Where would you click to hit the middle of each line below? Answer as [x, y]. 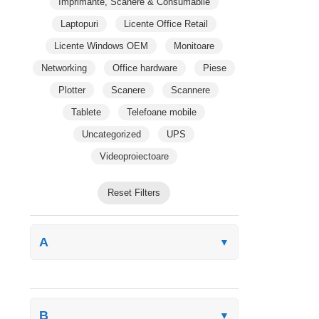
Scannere [190, 90]
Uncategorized [112, 134]
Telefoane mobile [162, 112]
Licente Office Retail [166, 23]
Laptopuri [79, 23]
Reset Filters [134, 192]
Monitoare [194, 46]
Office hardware [145, 68]
